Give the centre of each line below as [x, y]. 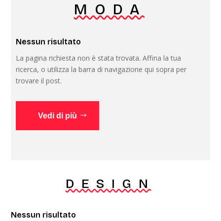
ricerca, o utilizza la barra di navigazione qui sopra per [101, 69]
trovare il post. [39, 81]
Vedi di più [58, 116]
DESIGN [110, 184]
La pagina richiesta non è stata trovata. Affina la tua [99, 58]
